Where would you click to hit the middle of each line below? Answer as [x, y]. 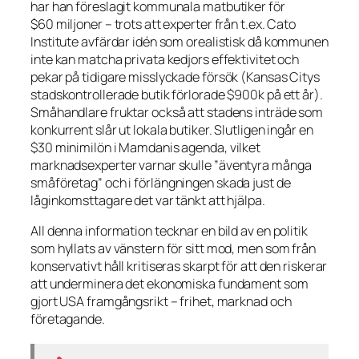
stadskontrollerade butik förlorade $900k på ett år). [177, 94]
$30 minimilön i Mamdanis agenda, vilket [146, 147]
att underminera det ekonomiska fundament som [169, 284]
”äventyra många [262, 165]
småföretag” [67, 182]
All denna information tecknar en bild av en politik [169, 231]
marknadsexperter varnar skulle [122, 165]
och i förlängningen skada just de [196, 182]
